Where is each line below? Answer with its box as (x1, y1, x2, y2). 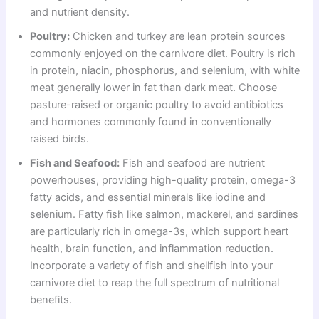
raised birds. (30, 132, 90, 145)
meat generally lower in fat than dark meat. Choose (30, 80, 278, 94)
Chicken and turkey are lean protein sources (70, 29, 286, 43)
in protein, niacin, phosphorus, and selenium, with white (30, 63, 300, 77)
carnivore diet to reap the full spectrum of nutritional (30, 276, 280, 289)
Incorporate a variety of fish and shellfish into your (30, 258, 273, 272)
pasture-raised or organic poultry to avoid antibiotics (30, 98, 284, 111)
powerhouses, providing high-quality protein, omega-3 (30, 173, 296, 187)
